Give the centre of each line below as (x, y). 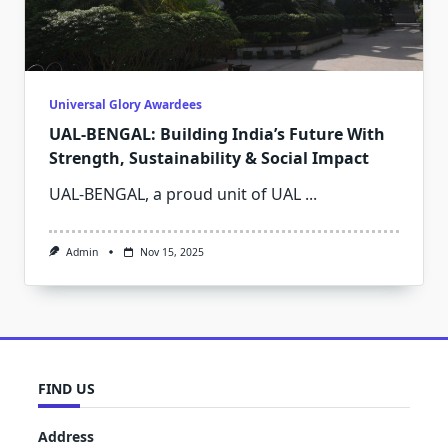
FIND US (66, 389)
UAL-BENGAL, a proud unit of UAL (175, 193)
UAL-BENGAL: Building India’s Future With (217, 133)
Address (66, 436)
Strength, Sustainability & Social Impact (209, 157)
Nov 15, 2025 (171, 251)
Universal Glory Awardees (125, 104)
